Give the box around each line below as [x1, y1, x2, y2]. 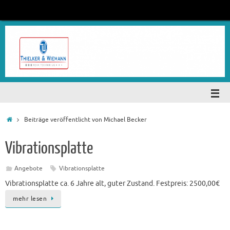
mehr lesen [13, 195, 47, 203]
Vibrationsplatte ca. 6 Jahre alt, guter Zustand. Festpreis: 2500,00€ [5, 179, 220, 188]
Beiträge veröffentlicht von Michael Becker [24, 116, 147, 124]
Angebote [14, 164, 43, 172]
